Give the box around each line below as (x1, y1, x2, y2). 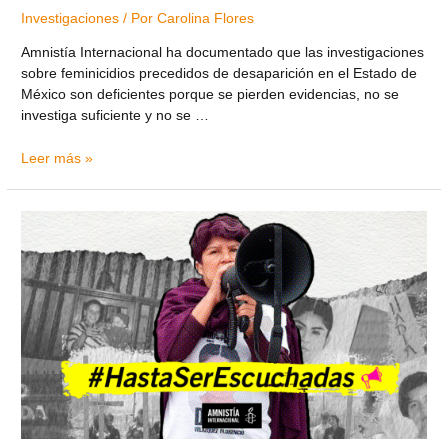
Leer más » (21, 150, 94, 166)
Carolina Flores (157, 11, 255, 27)
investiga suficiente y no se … (21, 107, 210, 123)
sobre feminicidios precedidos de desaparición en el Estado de (21, 65, 418, 81)
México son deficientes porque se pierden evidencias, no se (21, 86, 400, 102)
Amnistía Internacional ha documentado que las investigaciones (21, 44, 425, 60)
